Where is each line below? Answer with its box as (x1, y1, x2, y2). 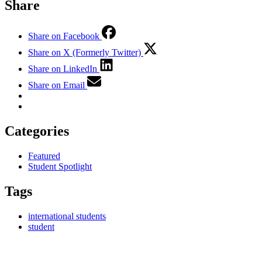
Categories (5, 123, 69, 139)
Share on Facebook (28, 31, 99, 42)
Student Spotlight (28, 161, 92, 171)
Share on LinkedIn (28, 64, 97, 74)
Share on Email (28, 80, 85, 91)
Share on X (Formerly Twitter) (28, 47, 141, 58)
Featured (28, 150, 60, 161)
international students (28, 211, 106, 221)
